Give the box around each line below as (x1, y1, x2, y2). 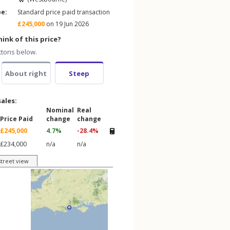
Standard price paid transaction (17, 8, 110, 16)
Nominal (46, 106, 74, 114)
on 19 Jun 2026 (45, 20, 89, 28)
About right (5, 69, 47, 78)
